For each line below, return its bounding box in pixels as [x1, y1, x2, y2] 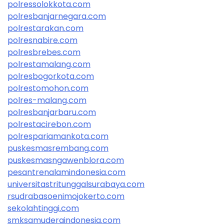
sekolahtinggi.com [7, 202, 79, 214]
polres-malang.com [7, 94, 86, 106]
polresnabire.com [7, 34, 77, 46]
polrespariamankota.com [7, 130, 108, 142]
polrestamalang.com [7, 58, 90, 70]
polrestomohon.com [7, 82, 88, 94]
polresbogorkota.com [7, 70, 94, 82]
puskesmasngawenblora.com [7, 154, 124, 166]
